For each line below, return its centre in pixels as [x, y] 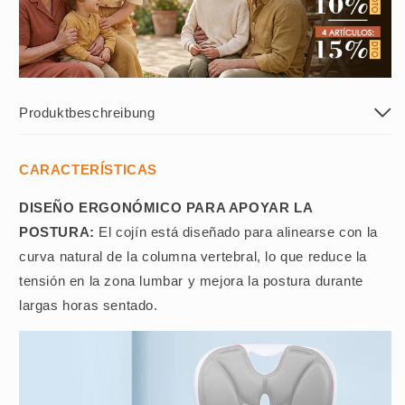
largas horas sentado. [89, 306]
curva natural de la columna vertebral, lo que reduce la [193, 257]
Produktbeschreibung [87, 113]
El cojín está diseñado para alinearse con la [236, 232]
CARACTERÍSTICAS [88, 170]
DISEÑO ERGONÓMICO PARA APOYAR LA [166, 208]
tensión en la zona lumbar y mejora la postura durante [191, 281]
